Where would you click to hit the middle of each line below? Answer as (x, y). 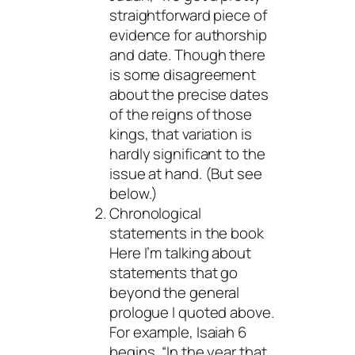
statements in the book (187, 233)
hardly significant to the (187, 153)
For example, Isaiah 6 (178, 332)
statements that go (174, 272)
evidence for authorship (188, 34)
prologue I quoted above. (192, 312)
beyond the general (175, 292)
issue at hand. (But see (186, 173)
